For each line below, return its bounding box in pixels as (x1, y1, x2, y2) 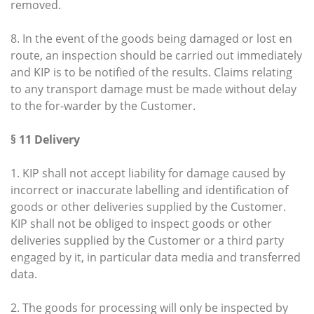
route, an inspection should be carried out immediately (11, 47, 302, 63)
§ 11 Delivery (11, 131, 80, 147)
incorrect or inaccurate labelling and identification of (11, 182, 288, 198)
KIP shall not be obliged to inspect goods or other (11, 215, 272, 231)
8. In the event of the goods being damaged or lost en (11, 30, 292, 46)
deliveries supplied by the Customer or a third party (11, 232, 284, 248)
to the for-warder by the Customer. (11, 97, 196, 114)
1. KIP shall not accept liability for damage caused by (11, 165, 285, 181)
